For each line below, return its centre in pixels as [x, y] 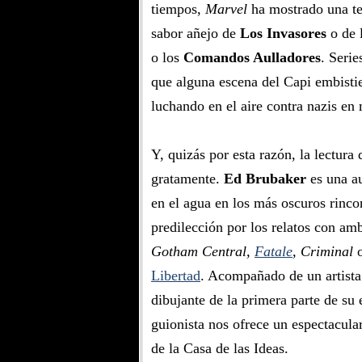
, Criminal [323, 251]
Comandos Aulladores [252, 57]
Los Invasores [283, 33]
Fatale [274, 251]
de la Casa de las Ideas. [220, 348]
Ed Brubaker [265, 179]
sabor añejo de [196, 33]
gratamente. [187, 179]
